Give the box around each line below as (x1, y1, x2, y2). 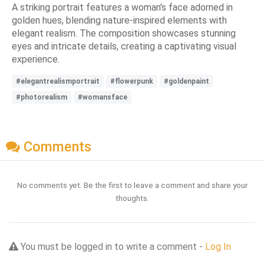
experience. (12, 53, 60, 65)
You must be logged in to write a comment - (18, 241, 205, 253)
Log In (205, 241, 231, 253)
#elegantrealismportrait (16, 77, 100, 85)
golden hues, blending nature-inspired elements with (12, 14, 227, 26)
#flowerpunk (110, 77, 153, 85)
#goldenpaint (164, 77, 209, 85)
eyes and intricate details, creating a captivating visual (12, 40, 236, 52)
